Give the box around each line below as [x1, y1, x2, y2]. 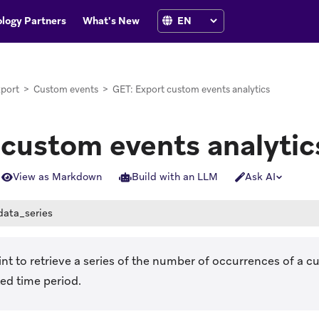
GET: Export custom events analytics [113, 83, 270, 95]
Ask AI [245, 170, 276, 184]
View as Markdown [13, 170, 102, 184]
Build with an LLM [132, 170, 218, 184]
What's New [82, 14, 140, 27]
